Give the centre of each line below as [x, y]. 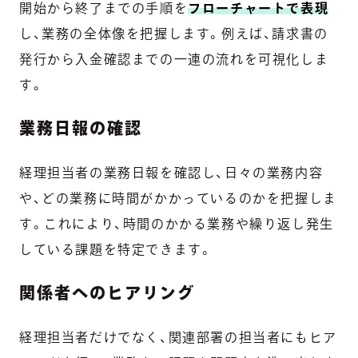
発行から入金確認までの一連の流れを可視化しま [174, 59]
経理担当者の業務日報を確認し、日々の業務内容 [171, 172]
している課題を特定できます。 [116, 249]
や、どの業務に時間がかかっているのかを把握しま [178, 198]
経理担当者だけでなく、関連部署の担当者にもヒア [178, 337]
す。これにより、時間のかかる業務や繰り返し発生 [177, 223]
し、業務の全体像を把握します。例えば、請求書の [174, 33]
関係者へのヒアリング [107, 292]
